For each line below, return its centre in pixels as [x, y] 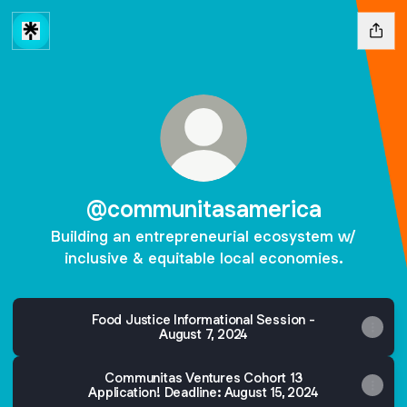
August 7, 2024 [203, 334]
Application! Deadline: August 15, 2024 [203, 392]
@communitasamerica [203, 208]
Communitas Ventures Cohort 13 [203, 377]
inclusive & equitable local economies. [203, 258]
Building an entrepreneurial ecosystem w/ [203, 236]
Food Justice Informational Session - [203, 319]
